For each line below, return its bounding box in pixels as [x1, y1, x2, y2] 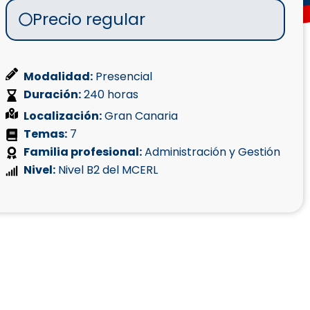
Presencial [95, 68, 152, 84]
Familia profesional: [23, 143, 142, 160]
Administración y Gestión [141, 143, 280, 160]
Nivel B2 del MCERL [55, 161, 158, 178]
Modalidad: [23, 68, 93, 84]
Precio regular [33, 8, 146, 30]
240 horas [80, 86, 138, 102]
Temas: [23, 125, 67, 142]
